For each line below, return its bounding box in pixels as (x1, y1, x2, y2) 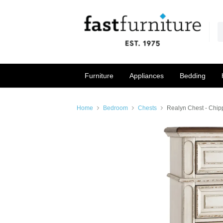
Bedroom (103, 105, 128, 111)
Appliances (129, 71, 164, 80)
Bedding (180, 71, 206, 80)
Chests (138, 105, 157, 111)
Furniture (85, 71, 113, 80)
